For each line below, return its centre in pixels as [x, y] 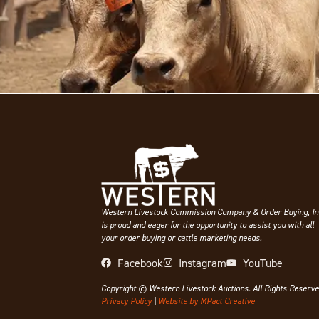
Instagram [203, 263]
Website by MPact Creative [206, 301]
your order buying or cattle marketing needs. [182, 237]
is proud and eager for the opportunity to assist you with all [208, 224]
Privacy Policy [126, 301]
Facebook [140, 263]
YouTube [262, 263]
